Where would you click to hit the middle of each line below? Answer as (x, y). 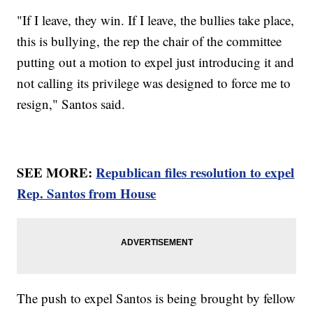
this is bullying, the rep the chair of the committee (150, 41)
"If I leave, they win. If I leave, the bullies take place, (156, 20)
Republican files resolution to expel (195, 173)
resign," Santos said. (73, 104)
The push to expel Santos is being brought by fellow (156, 298)
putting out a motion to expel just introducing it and (156, 62)
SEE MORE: (57, 173)
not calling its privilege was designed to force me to (154, 83)
